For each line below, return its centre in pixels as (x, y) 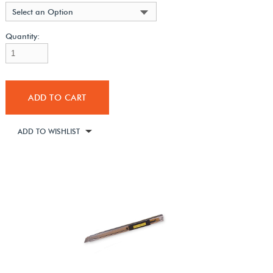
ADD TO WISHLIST (48, 131)
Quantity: (22, 36)
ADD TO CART (57, 97)
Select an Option (42, 11)
